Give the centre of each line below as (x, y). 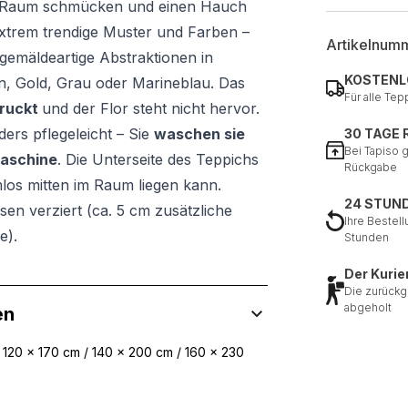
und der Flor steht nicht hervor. (151, 108)
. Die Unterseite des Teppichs (158, 159)
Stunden (367, 237)
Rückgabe (371, 167)
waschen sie (199, 134)
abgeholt (368, 307)
